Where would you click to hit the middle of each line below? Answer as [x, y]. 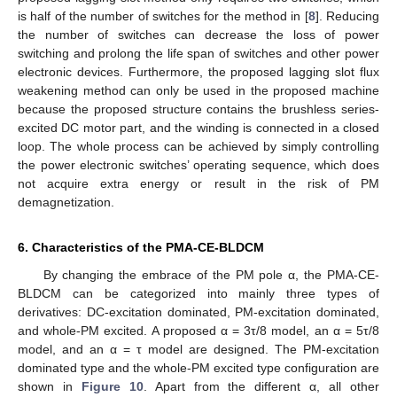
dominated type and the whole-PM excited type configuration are [198, 367]
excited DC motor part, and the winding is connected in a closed [198, 127]
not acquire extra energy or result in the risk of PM [198, 183]
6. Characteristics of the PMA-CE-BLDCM [141, 247]
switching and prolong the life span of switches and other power [198, 53]
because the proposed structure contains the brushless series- [198, 109]
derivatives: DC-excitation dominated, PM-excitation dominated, [198, 311]
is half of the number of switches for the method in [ [163, 16]
